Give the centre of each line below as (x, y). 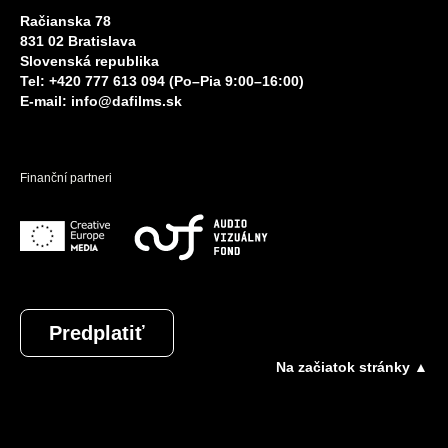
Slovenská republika (89, 60)
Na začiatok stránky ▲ (352, 366)
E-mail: (45, 100)
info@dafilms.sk (126, 100)
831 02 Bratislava (78, 40)
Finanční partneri (66, 177)
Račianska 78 (65, 20)
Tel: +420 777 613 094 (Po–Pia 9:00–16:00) (162, 80)
